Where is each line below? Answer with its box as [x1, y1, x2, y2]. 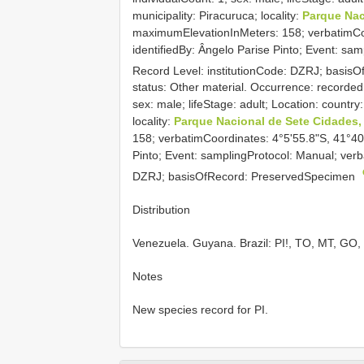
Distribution [132, 202, 190, 216]
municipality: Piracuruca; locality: [132, 8, 302, 22]
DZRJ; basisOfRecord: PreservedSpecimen [132, 169, 358, 183]
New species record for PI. [132, 302, 268, 316]
